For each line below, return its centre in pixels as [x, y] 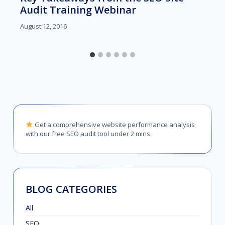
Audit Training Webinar [78, 10]
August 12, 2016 [43, 26]
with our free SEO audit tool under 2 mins [88, 133]
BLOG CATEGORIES [71, 189]
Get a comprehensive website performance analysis [114, 124]
